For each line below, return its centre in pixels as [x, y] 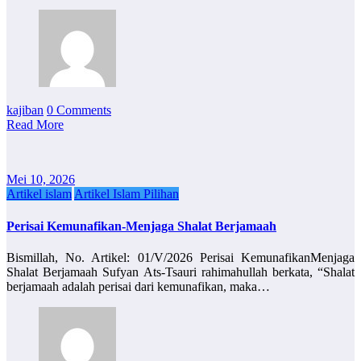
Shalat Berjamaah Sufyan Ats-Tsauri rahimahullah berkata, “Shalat [180, 272]
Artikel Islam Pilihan [127, 194]
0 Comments [79, 110]
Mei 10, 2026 [41, 180]
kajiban [25, 110]
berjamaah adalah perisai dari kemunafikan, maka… [138, 286]
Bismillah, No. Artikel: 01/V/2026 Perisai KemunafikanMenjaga [180, 257]
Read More [35, 125]
